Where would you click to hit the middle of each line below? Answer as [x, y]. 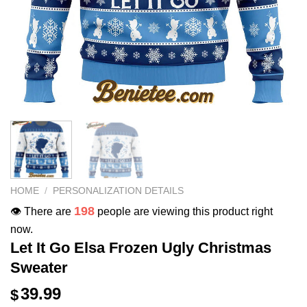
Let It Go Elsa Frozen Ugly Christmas [141, 247]
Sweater [39, 267]
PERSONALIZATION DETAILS [119, 191]
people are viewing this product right [184, 211]
